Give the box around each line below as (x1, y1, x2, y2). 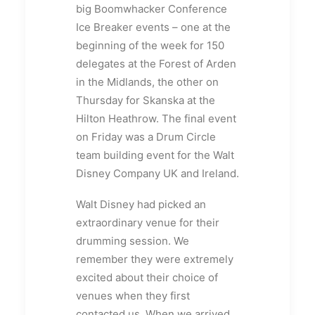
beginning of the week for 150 (76, 39, 224, 52)
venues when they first (76, 289, 190, 302)
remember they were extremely (76, 252, 233, 266)
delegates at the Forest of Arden (76, 57, 236, 70)
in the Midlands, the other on (76, 75, 219, 89)
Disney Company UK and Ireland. (76, 167, 239, 180)
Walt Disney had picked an (76, 198, 206, 211)
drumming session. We (76, 234, 189, 247)
